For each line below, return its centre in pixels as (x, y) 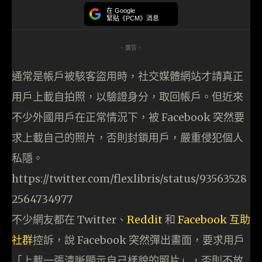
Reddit (145, 220)
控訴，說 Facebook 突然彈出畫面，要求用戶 (139, 240)
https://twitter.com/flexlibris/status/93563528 (129, 179)
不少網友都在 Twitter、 (69, 220)
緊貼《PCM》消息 (133, 18)
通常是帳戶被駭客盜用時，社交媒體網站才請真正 (127, 77)
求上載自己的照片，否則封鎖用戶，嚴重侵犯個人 (127, 138)
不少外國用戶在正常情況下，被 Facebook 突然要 (128, 118)
